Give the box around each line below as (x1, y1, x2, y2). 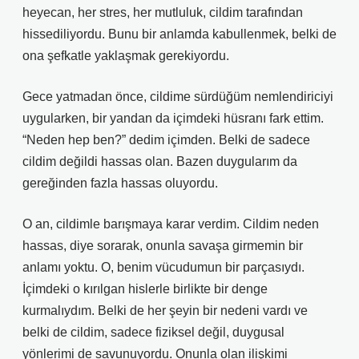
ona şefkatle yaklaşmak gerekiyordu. (22, 49, 229, 63)
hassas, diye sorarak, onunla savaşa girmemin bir (22, 239, 303, 252)
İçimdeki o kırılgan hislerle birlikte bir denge (22, 282, 268, 296)
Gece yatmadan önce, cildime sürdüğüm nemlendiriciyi (22, 90, 333, 103)
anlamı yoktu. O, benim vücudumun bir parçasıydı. (22, 260, 305, 274)
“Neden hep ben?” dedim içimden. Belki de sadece (22, 133, 310, 147)
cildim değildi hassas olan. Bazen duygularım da (22, 155, 297, 168)
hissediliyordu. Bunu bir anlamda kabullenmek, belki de (22, 27, 337, 41)
